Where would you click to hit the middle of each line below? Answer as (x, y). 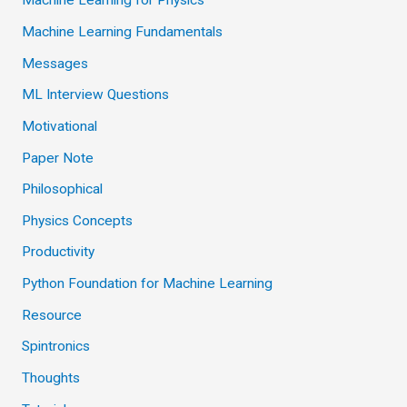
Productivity (58, 252)
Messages (55, 63)
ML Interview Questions (95, 95)
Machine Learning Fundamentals (122, 32)
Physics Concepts (77, 220)
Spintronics (55, 347)
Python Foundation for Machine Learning (147, 284)
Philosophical (62, 189)
